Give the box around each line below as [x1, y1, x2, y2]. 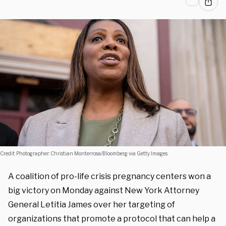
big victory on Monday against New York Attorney [8, 185, 199, 195]
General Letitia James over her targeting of [8, 199, 175, 209]
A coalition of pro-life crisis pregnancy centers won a [8, 171, 211, 181]
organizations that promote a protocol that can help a [8, 213, 215, 223]
